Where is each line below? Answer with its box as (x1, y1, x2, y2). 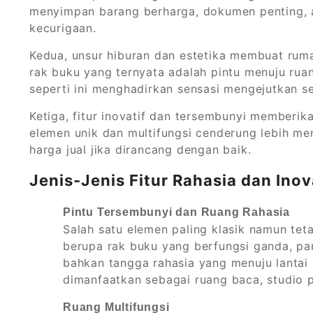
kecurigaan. (29, 21, 96, 36)
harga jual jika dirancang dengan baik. (29, 143, 252, 157)
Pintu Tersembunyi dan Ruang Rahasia (63, 206, 290, 219)
